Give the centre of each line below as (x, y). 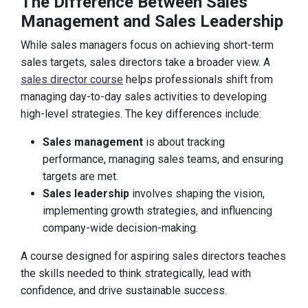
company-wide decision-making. (120, 228)
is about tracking (184, 142)
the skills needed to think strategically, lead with (136, 273)
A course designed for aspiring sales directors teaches (153, 256)
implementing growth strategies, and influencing (157, 211)
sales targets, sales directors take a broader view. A (145, 62)
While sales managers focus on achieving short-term (147, 45)
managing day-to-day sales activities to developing (144, 97)
